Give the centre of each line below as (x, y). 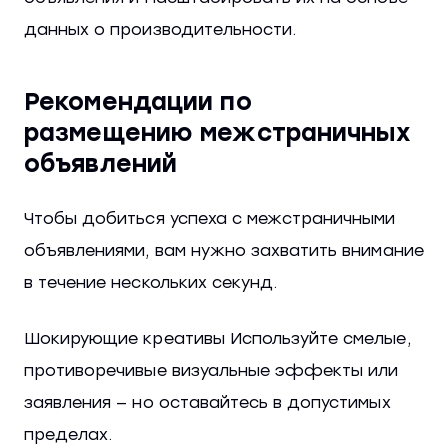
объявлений (101, 164)
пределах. (68, 435)
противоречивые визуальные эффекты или (211, 371)
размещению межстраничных (217, 133)
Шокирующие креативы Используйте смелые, (217, 339)
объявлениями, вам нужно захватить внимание (224, 251)
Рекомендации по (138, 102)
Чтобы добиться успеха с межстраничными (210, 219)
